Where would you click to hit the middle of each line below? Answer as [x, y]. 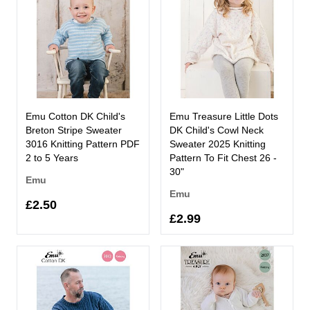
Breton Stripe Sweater [74, 130]
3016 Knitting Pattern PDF [83, 144]
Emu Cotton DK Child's [75, 116]
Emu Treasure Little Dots [224, 116]
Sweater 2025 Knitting [218, 144]
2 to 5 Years [52, 157]
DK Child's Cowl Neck [217, 130]
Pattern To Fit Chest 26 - [223, 157]
